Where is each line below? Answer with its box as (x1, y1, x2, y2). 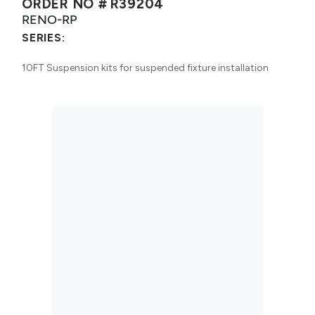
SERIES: (22, 30, 65, 44)
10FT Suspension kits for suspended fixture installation (22, 61, 269, 74)
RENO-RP (22, 11, 77, 27)
